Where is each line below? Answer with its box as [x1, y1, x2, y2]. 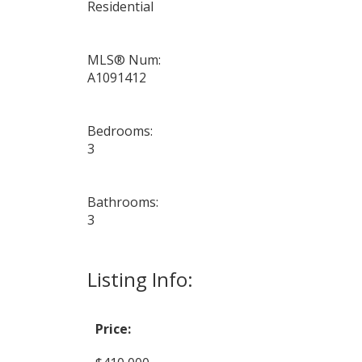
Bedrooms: [86, 121, 153, 140]
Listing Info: [86, 265, 193, 293]
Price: [95, 319, 131, 338]
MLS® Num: [86, 50, 161, 69]
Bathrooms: [86, 192, 158, 211]
